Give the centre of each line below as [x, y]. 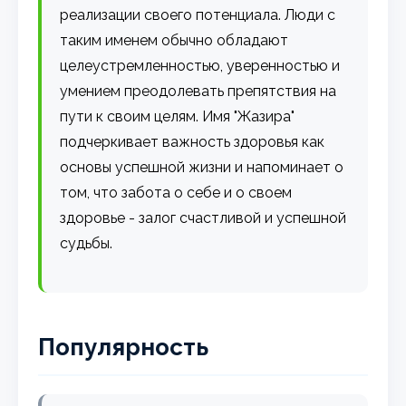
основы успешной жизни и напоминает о [202, 167]
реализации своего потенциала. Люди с [198, 14]
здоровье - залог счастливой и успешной [203, 217]
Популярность [124, 347]
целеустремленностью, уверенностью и [200, 65]
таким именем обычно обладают [174, 40]
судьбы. [87, 243]
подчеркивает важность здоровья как [193, 141]
